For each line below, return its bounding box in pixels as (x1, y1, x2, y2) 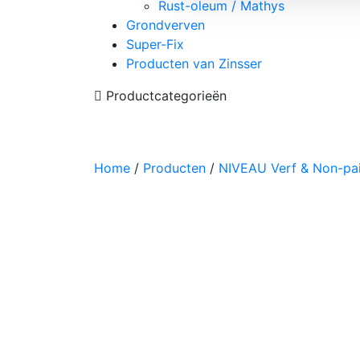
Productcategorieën (102, 87, 227, 104)
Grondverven (126, 16, 205, 33)
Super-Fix (126, 35, 184, 52)
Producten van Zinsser (126, 55, 262, 72)
